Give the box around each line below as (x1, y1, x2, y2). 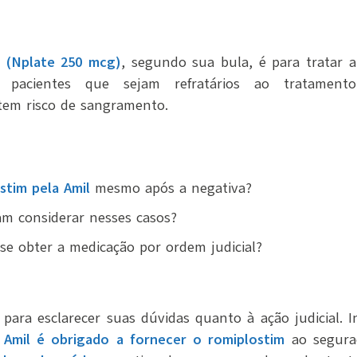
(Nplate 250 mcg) (6, 52, 122, 72)
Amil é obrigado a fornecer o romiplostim (4, 329, 285, 349)
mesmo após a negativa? (90, 178, 252, 198)
